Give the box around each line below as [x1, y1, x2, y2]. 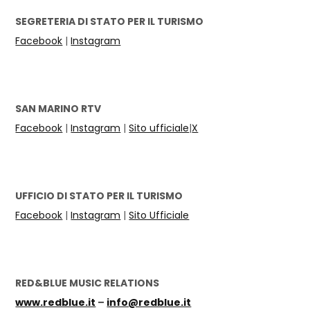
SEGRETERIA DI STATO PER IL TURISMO [15, 15, 204, 29]
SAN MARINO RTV [15, 102, 102, 116]
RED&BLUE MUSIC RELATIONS [15, 276, 160, 291]
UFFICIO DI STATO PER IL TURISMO [15, 189, 183, 203]
